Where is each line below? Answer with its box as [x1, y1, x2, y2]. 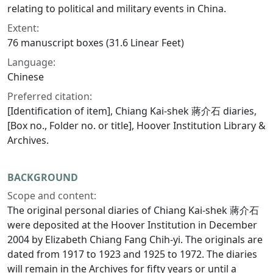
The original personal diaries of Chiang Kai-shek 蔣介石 [7, 204, 259, 218]
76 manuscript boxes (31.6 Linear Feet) [7, 36, 184, 50]
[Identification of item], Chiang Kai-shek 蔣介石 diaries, [7, 104, 257, 118]
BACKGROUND [7, 171, 78, 185]
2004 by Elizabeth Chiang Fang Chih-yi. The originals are [7, 233, 263, 247]
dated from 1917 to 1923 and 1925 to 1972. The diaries [7, 247, 257, 261]
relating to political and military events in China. [7, 2, 226, 16]
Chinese [7, 70, 44, 84]
